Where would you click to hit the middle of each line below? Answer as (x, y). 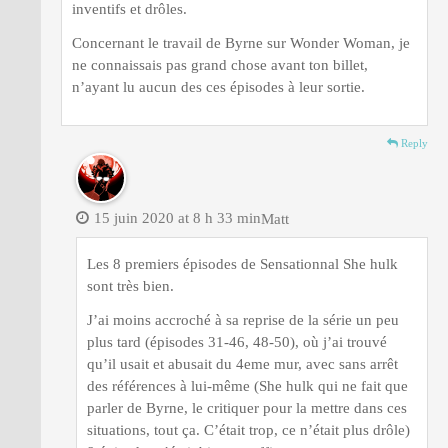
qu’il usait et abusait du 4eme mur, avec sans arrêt (242, 363)
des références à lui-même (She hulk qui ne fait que (247, 385)
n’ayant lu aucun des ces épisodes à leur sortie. (218, 86)
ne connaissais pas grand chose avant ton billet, (220, 64)
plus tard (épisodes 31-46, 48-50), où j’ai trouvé (237, 341)
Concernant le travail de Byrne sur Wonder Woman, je (241, 42)
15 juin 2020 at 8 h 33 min (177, 217)
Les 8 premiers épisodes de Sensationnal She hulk (242, 263)
